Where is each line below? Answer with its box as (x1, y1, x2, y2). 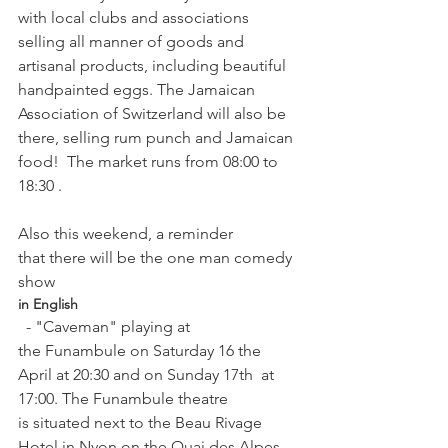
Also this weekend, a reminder (18, 224, 237, 243)
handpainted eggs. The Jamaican (18, 80, 259, 99)
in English (18, 295, 78, 313)
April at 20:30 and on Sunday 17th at (18, 365, 278, 384)
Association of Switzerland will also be (18, 104, 290, 123)
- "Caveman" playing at (18, 317, 194, 336)
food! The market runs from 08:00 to (18, 152, 282, 171)
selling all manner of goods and (18, 32, 248, 51)
